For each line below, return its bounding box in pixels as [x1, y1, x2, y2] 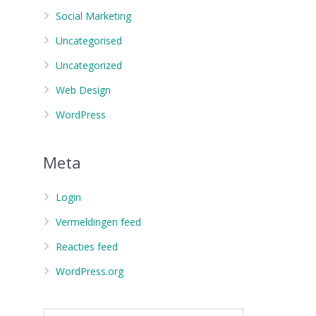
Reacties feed [56, 240, 118, 253]
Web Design [56, 83, 111, 97]
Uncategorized [56, 59, 122, 72]
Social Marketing [56, 9, 131, 23]
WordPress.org [56, 265, 123, 278]
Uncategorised [56, 34, 122, 47]
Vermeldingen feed [56, 215, 141, 229]
